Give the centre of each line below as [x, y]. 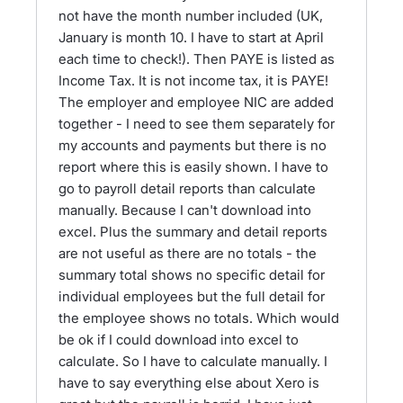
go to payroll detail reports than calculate [187, 188]
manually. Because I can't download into [185, 210]
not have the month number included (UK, [191, 16]
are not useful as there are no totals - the [188, 253]
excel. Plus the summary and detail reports [193, 232]
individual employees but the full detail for [192, 296]
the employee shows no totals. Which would [199, 318]
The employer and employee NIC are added [196, 102]
